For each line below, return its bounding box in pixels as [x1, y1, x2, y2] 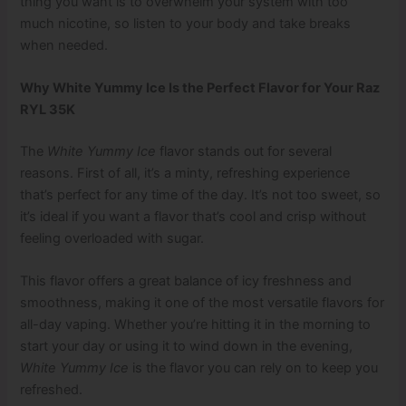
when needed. [20, 36, 109, 53]
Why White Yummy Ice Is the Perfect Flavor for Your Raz [20, 79, 381, 96]
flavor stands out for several [156, 142, 333, 159]
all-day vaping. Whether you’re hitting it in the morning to [20, 316, 372, 333]
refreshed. [20, 382, 83, 399]
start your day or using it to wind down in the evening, [20, 338, 353, 355]
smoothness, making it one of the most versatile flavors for [20, 295, 385, 312]
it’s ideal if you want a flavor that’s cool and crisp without [20, 208, 367, 225]
